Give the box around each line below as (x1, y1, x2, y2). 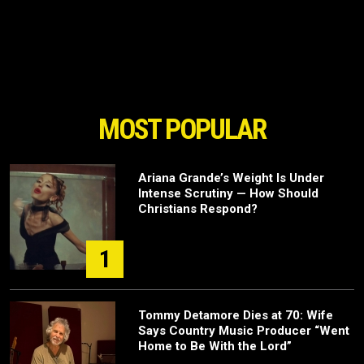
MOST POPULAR (98, 113, 266, 147)
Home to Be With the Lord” (138, 339, 292, 354)
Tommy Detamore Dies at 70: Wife (138, 308, 333, 323)
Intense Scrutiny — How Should (138, 186, 318, 201)
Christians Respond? (138, 201, 258, 217)
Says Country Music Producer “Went (138, 323, 349, 339)
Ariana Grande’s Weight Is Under (138, 171, 324, 186)
